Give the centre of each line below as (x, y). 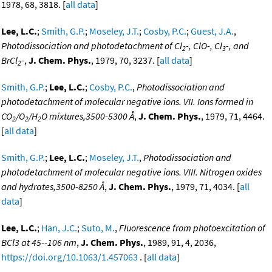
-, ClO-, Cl (204, 46)
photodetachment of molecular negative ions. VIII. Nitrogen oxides (131, 172)
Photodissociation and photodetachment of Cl (92, 46)
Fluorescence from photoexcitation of (192, 228)
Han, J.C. (59, 228)
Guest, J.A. (212, 31)
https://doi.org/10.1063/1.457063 (70, 257)
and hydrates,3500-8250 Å (53, 187)
